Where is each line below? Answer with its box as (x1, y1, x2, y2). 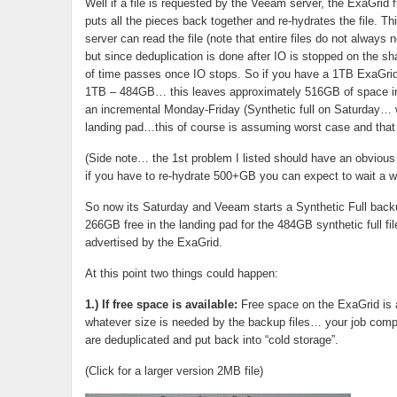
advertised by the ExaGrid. (84, 236, 222, 249)
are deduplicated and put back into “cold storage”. (84, 333, 339, 346)
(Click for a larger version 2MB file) (84, 364, 263, 378)
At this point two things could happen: (84, 267, 278, 280)
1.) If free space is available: (84, 298, 237, 311)
